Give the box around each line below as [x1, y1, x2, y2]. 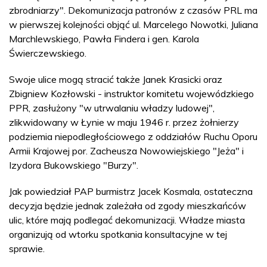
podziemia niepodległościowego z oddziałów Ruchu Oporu [9, 131, 257, 142]
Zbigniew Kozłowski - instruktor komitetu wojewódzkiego [9, 88, 254, 100]
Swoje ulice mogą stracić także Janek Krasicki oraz [9, 73, 222, 85]
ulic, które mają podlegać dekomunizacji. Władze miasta [9, 214, 245, 226]
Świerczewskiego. [9, 47, 86, 59]
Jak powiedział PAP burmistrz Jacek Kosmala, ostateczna [9, 185, 253, 197]
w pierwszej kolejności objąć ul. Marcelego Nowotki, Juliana [9, 18, 258, 30]
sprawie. [9, 243, 45, 254]
